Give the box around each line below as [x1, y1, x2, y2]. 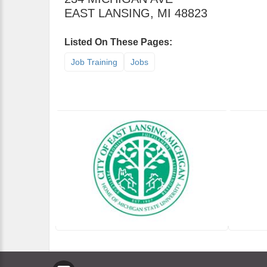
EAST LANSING [64, 7, 150, 20]
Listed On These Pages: [64, 37, 172, 47]
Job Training [71, 57, 117, 67]
